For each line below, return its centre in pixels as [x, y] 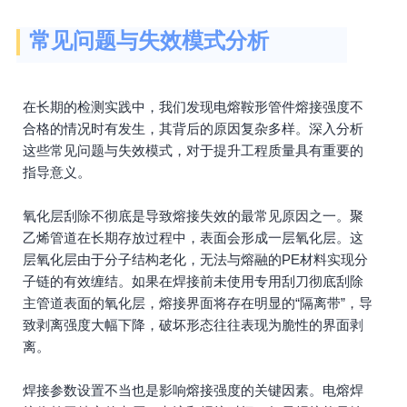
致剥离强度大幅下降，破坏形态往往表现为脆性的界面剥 [193, 325]
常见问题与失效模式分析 [149, 40]
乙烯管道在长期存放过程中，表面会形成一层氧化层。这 [193, 238]
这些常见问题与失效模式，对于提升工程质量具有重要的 [193, 150]
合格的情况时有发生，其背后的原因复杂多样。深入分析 [193, 129]
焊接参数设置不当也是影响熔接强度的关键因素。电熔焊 [193, 390]
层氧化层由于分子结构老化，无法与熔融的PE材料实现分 [195, 259]
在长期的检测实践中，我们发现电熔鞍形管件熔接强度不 [193, 107]
